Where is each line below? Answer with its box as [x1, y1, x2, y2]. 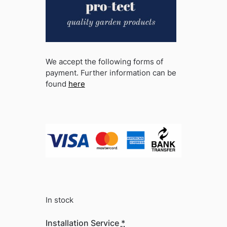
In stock [45, 195, 73, 205]
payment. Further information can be [45, 68, 176, 78]
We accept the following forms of [45, 57, 163, 67]
